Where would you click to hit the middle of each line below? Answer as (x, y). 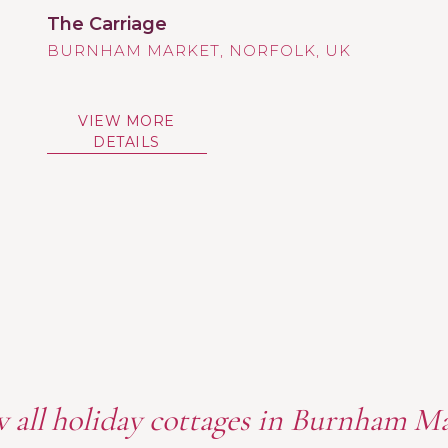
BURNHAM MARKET (133, 50)
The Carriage (106, 23)
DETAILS (126, 141)
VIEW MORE (126, 120)
